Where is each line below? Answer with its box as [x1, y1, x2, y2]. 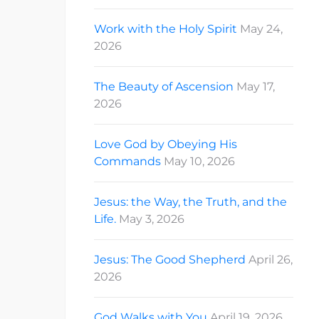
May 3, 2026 [119, 212, 184, 226]
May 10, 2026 [164, 155, 235, 169]
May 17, [236, 80, 275, 94]
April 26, [249, 253, 293, 267]
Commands [94, 155, 161, 169]
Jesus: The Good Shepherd [94, 253, 246, 267]
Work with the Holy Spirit [94, 22, 237, 36]
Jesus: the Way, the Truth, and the [94, 195, 287, 209]
